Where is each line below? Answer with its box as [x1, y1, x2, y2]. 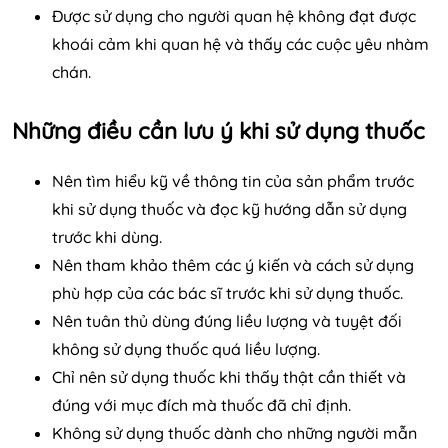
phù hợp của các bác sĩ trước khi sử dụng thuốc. [52, 282, 403, 303]
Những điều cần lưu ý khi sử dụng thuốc [12, 116, 425, 145]
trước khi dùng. [52, 226, 162, 247]
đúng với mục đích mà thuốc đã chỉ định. [52, 394, 351, 415]
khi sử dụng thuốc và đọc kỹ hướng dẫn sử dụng [52, 198, 407, 219]
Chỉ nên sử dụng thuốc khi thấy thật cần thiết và [52, 366, 406, 387]
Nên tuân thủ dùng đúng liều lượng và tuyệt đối [52, 310, 402, 331]
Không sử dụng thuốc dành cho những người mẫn [52, 422, 417, 443]
